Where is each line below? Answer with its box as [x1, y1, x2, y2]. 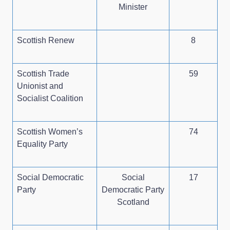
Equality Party [17, 139, 68, 148]
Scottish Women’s [17, 127, 83, 136]
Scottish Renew [17, 35, 74, 45]
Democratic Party [102, 185, 164, 194]
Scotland [117, 197, 149, 206]
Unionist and [17, 81, 63, 90]
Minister [119, 2, 147, 11]
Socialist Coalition [17, 93, 83, 103]
